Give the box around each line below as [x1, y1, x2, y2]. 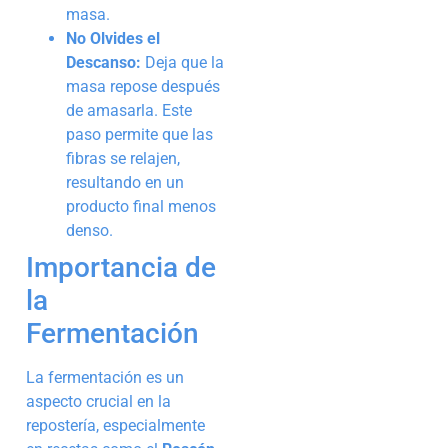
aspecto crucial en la [26, 392, 171, 412]
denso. [66, 221, 113, 241]
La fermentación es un [26, 368, 184, 388]
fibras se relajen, [66, 149, 180, 169]
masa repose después [66, 77, 220, 97]
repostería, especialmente [26, 416, 205, 436]
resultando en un [66, 173, 184, 193]
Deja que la [141, 53, 224, 73]
